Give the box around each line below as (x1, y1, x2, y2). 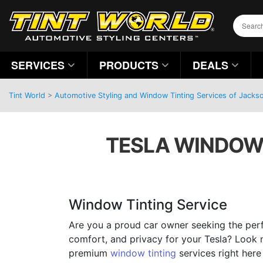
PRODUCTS (99, 58, 159, 73)
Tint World (9, 91, 45, 100)
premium (69, 247, 110, 259)
